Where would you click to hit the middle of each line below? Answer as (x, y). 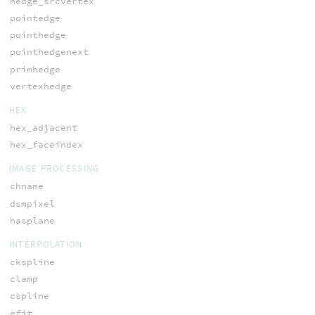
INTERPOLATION (46, 244)
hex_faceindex (46, 145)
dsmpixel (32, 203)
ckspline (32, 262)
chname (26, 186)
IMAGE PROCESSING (54, 169)
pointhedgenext (49, 52)
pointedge (35, 18)
